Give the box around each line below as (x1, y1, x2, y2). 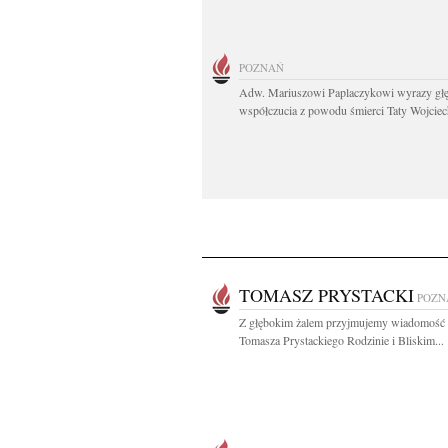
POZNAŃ (239, 60, 284, 75)
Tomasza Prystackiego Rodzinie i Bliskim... (239, 332, 444, 348)
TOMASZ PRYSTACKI (239, 283, 414, 307)
